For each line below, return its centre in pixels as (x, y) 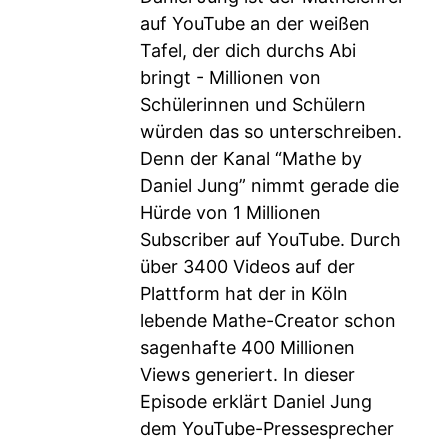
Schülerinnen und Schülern (253, 104)
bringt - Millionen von (230, 77)
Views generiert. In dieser (247, 374)
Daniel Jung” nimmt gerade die (269, 185)
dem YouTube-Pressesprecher (267, 428)
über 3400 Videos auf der (247, 266)
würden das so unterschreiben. (271, 131)
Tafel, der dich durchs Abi (248, 50)
